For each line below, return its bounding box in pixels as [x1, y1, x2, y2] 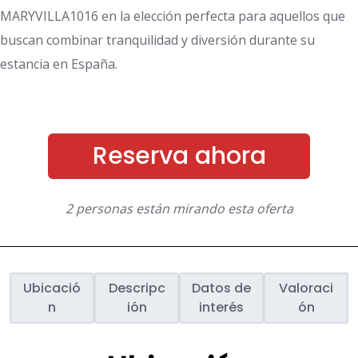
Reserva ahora [92, 139, 266, 173]
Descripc [108, 279, 165, 298]
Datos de [192, 279, 251, 298]
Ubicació [23, 279, 81, 298]
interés [199, 298, 244, 317]
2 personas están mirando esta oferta [65, 200, 293, 218]
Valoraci [279, 279, 333, 298]
